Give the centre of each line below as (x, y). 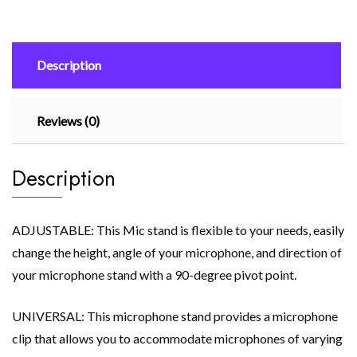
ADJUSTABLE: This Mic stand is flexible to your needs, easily (178, 230)
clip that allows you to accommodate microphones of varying (177, 339)
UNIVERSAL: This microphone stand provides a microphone (175, 316)
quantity (34, 105)
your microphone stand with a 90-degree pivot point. (154, 275)
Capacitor (39, 29)
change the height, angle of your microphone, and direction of (177, 253)
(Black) (31, 86)
